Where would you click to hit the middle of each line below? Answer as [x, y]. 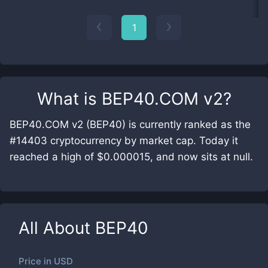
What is [69, 99]
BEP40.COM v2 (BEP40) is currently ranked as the [130, 124]
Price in [36, 261]
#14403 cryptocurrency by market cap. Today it [124, 141]
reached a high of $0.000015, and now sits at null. [131, 157]
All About [57, 228]
